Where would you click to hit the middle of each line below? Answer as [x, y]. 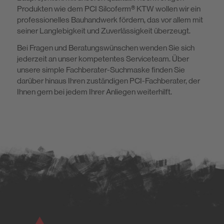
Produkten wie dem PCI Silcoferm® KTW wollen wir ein [109, 8]
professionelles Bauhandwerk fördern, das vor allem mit [110, 19]
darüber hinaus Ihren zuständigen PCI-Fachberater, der [108, 81]
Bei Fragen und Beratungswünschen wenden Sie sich [106, 48]
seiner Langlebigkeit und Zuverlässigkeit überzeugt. [104, 30]
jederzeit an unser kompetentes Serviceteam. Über [103, 59]
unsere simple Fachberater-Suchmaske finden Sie [101, 70]
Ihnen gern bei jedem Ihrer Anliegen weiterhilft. [94, 92]
